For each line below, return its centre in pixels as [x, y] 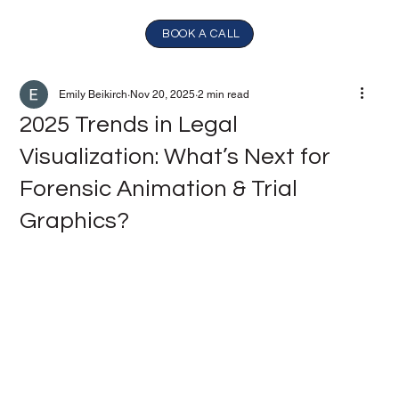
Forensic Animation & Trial [159, 189]
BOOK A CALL [201, 33]
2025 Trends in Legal [129, 125]
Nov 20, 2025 [163, 94]
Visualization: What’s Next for [175, 157]
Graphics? [75, 221]
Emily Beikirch [94, 94]
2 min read [224, 94]
